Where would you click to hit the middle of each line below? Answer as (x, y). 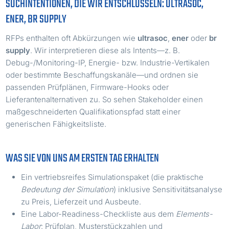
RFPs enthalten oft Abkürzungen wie (72, 38)
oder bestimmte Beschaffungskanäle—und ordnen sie (102, 75)
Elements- (194, 214)
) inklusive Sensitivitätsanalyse (168, 189)
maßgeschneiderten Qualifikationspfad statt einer (93, 111)
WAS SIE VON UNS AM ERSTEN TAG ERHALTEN (83, 158)
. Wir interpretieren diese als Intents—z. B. (105, 50)
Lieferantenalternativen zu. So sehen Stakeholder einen (105, 99)
